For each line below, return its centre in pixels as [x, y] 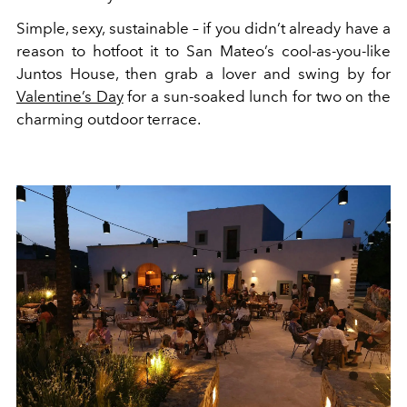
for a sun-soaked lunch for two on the [257, 96]
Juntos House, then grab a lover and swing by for [203, 73]
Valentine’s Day [70, 96]
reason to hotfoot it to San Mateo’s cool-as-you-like [203, 50]
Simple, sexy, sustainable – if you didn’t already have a [203, 28]
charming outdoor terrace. [109, 119]
